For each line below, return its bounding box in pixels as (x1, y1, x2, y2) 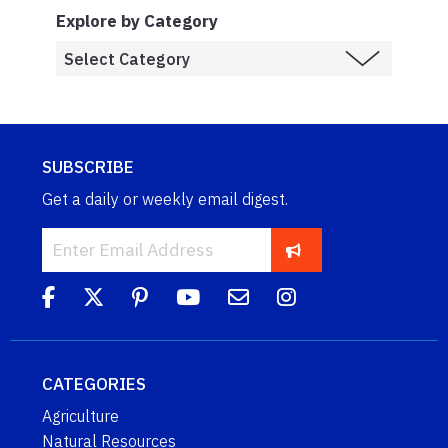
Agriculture (42, 406, 119, 427)
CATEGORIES (42, 373, 146, 396)
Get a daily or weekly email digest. (42, 189, 288, 210)
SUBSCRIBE (42, 156, 134, 179)
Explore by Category (56, 10, 218, 33)
